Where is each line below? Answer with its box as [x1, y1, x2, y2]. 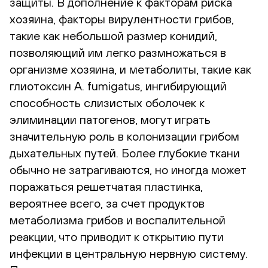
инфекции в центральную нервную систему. [10, 246, 248, 260]
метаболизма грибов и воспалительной [10, 212, 226, 227]
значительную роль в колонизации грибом [10, 129, 239, 143]
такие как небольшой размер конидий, [10, 28, 217, 42]
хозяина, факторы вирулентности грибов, [10, 11, 234, 26]
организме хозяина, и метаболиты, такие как [10, 62, 251, 76]
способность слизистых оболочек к [10, 95, 205, 109]
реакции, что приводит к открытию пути [10, 229, 224, 243]
